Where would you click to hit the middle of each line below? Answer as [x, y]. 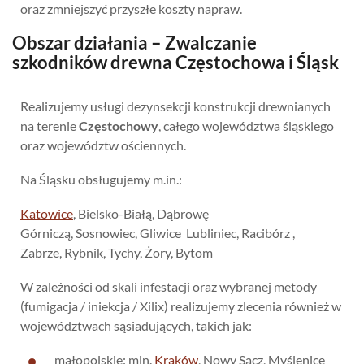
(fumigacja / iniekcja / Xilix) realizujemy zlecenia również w [181, 305]
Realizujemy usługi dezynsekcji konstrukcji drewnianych [175, 106]
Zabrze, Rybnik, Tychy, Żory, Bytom [117, 252]
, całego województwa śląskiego [246, 125]
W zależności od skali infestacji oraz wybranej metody [169, 286]
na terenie [50, 125]
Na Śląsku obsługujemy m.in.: [101, 179]
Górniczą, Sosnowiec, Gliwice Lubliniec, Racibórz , [158, 232]
